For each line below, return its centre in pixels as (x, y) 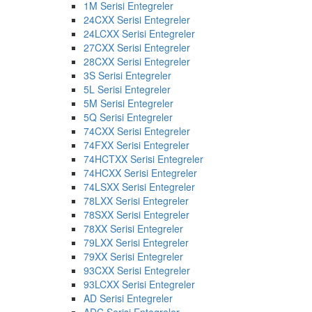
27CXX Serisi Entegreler (137, 47)
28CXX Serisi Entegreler (137, 61)
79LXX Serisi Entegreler (136, 242)
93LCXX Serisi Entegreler (139, 284)
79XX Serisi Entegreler (133, 256)
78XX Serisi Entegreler (133, 228)
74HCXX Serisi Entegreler (140, 172)
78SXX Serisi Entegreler (136, 214)
